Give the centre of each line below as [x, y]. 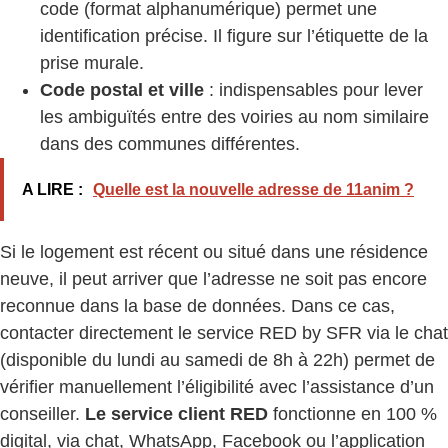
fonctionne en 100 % [352, 413]
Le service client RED [176, 413]
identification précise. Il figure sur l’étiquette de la [234, 35]
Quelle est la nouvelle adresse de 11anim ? [253, 189]
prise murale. [92, 62]
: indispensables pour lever [313, 89]
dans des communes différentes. [170, 143]
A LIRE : [52, 189]
